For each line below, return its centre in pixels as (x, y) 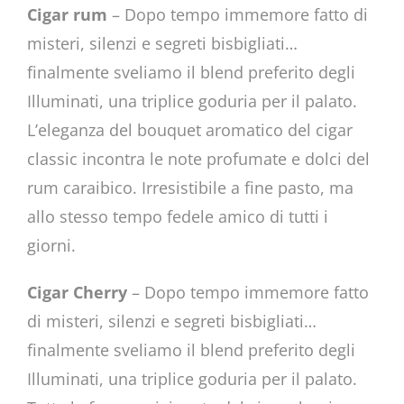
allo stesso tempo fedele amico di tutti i (177, 216)
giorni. (51, 245)
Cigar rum (67, 14)
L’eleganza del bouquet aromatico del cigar (189, 129)
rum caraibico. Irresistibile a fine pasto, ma (190, 187)
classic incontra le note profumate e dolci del (198, 158)
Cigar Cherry (77, 292)
